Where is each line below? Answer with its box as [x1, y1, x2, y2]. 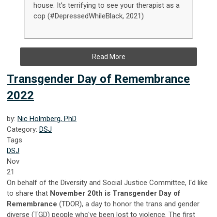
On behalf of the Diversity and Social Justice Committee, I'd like [7, 178, 208, 187]
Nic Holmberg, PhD [17, 114, 77, 123]
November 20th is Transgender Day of [50, 188, 181, 198]
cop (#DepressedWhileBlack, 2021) [33, 11, 146, 20]
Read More [92, 52, 125, 61]
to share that [7, 188, 50, 198]
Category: [7, 124, 39, 134]
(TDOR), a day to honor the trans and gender [59, 199, 200, 208]
